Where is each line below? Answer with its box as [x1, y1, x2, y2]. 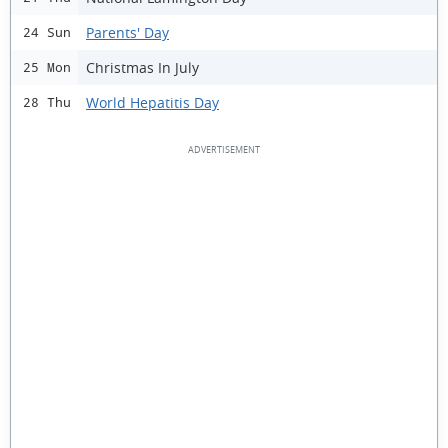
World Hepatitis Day [86, 92, 219, 112]
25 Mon [23, 60, 71, 75]
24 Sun [23, 25, 71, 40]
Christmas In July [86, 57, 199, 77]
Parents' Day [86, 22, 169, 42]
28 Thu [23, 95, 71, 110]
